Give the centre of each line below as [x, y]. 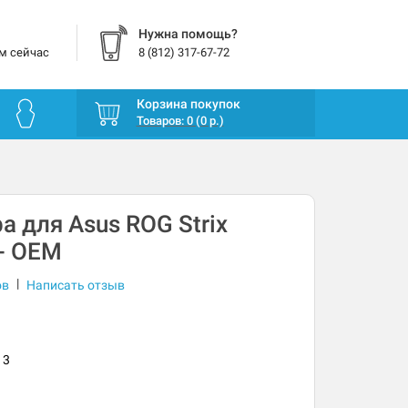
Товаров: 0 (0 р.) [180, 121]
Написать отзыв [75, 286]
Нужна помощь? [188, 34]
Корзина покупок [188, 104]
